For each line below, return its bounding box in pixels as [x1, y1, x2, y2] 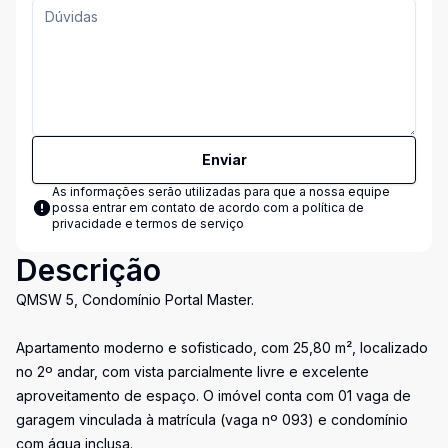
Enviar [201, 151, 247, 168]
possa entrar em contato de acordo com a [52, 200, 302, 215]
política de [302, 200, 364, 215]
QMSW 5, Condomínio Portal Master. [16, 291, 254, 308]
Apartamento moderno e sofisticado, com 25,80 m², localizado [16, 339, 428, 356]
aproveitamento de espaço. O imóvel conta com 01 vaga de [16, 387, 411, 404]
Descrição [16, 252, 161, 288]
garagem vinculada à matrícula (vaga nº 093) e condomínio [16, 411, 408, 428]
